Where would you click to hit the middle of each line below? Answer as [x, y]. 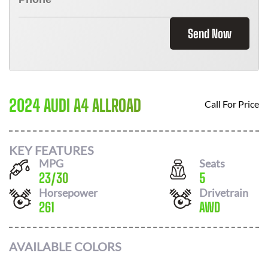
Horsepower [68, 192]
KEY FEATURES [51, 150]
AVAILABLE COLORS [65, 246]
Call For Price [232, 104]
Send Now [210, 33]
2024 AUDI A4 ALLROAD [75, 105]
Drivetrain [224, 192]
